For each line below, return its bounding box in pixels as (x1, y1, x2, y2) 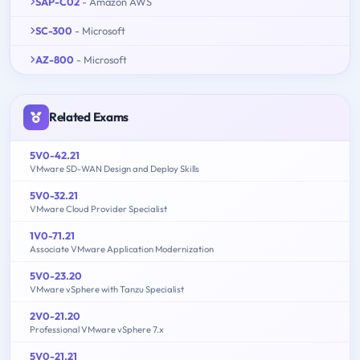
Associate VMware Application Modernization (30, 243, 214, 256)
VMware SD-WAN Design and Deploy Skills (30, 163, 199, 175)
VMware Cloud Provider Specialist (30, 203, 167, 215)
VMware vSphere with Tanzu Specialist (30, 284, 184, 296)
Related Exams (49, 109, 129, 125)
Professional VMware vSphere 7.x (30, 324, 164, 336)
